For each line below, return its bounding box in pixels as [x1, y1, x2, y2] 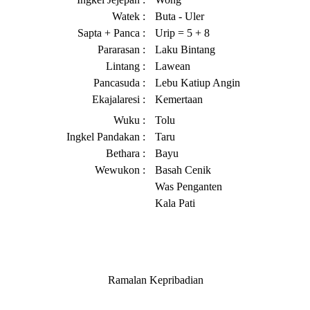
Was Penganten [155, 181, 222, 192]
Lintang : [106, 60, 151, 72]
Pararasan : [98, 44, 151, 55]
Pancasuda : [93, 77, 151, 89]
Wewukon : [95, 164, 151, 176]
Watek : [112, 10, 151, 22]
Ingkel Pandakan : [66, 131, 151, 143]
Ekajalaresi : [92, 93, 151, 105]
